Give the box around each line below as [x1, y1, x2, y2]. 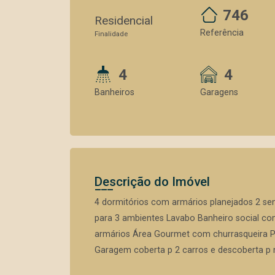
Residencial [95, 14, 153, 28]
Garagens [200, 87, 238, 98]
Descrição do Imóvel [95, 174, 210, 189]
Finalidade [95, 30, 128, 38]
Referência [200, 28, 244, 38]
